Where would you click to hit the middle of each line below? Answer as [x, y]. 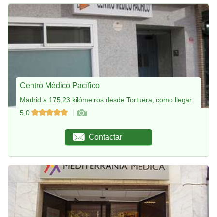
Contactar [106, 137]
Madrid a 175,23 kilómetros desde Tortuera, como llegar [106, 100]
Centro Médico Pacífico [60, 85]
